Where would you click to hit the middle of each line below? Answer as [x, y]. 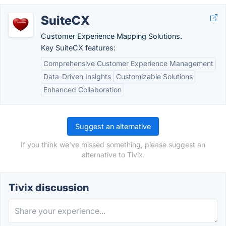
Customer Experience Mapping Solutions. [111, 36]
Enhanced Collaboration [82, 90]
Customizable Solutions [154, 76]
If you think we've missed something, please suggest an [113, 145]
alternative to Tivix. [113, 155]
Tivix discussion [49, 188]
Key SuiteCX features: [78, 48]
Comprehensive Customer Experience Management [128, 63]
